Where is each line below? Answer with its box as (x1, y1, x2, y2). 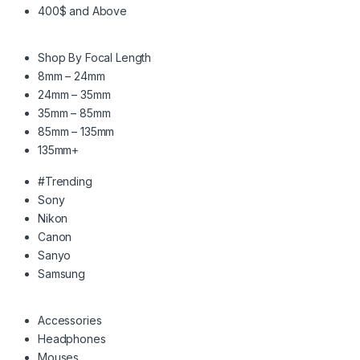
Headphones (38, 331, 106, 346)
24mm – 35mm (38, 87, 111, 101)
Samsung (38, 266, 86, 280)
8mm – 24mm (38, 68, 105, 83)
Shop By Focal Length (38, 50, 152, 64)
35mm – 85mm (38, 105, 111, 120)
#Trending (38, 174, 92, 188)
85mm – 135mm (38, 124, 115, 138)
